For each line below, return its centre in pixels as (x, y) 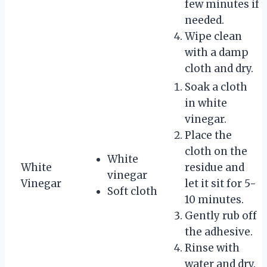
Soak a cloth (216, 87)
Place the (208, 135)
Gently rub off (221, 215)
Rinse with (212, 248)
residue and (215, 167)
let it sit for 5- (221, 183)
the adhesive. (219, 232)
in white (206, 103)
